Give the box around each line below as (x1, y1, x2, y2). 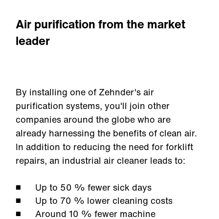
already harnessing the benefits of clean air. (16, 127, 197, 139)
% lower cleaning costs (74, 194, 173, 207)
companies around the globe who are (16, 113, 171, 126)
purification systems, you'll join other (16, 99, 170, 112)
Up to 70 (35, 194, 71, 207)
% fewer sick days (74, 181, 152, 194)
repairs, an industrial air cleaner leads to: (16, 154, 188, 167)
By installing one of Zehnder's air (16, 86, 154, 98)
